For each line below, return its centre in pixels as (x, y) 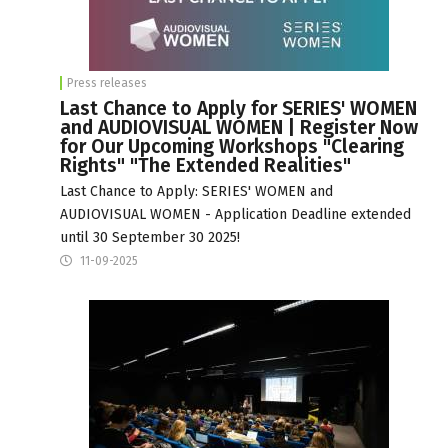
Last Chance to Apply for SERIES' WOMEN (238, 108)
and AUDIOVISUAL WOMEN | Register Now (239, 127)
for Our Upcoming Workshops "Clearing (232, 146)
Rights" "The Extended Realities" (205, 165)
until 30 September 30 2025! (150, 237)
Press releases (107, 82)
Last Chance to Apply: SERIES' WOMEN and (196, 191)
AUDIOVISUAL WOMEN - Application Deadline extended (235, 214)
